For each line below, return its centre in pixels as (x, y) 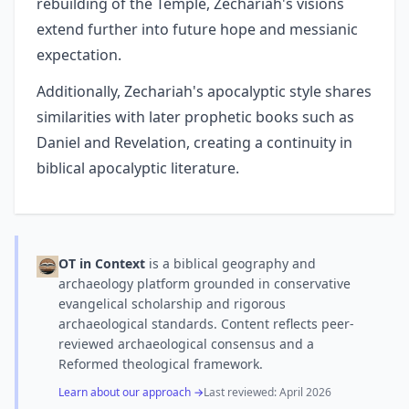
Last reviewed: (241, 392)
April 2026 (305, 392)
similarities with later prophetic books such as (195, 117)
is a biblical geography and (231, 263)
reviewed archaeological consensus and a (186, 344)
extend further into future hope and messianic (197, 29)
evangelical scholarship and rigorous (172, 304)
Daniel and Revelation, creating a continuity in (194, 142)
